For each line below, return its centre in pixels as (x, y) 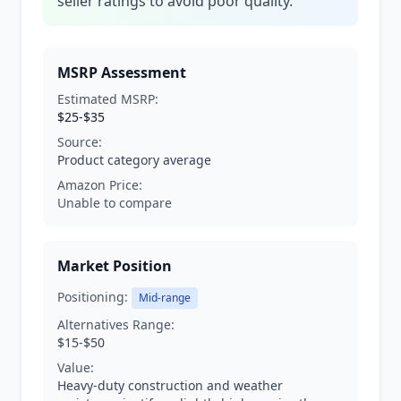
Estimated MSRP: (108, 99)
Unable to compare (115, 203)
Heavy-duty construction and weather (170, 385)
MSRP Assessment (122, 73)
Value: (76, 367)
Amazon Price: (100, 185)
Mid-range (165, 298)
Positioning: (93, 297)
